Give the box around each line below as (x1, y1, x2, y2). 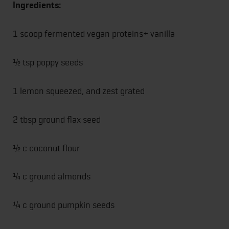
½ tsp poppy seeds (13, 57, 83, 68)
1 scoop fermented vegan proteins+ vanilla (13, 28, 175, 39)
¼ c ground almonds (13, 171, 90, 182)
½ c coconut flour (13, 142, 80, 153)
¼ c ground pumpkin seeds (13, 199, 114, 211)
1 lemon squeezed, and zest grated (13, 85, 145, 96)
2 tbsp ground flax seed (13, 113, 101, 125)
